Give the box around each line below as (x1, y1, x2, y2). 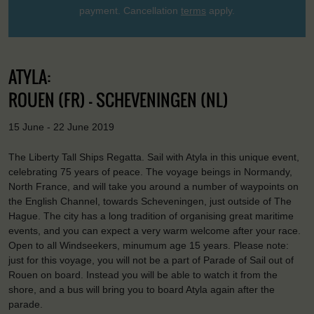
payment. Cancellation (79, 5, 181, 17)
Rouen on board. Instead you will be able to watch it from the (8, 268, 278, 280)
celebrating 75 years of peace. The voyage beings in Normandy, (8, 165, 292, 177)
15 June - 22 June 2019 (8, 121, 114, 133)
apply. (206, 5, 235, 17)
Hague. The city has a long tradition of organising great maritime (8, 210, 294, 221)
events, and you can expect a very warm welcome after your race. (8, 224, 301, 236)
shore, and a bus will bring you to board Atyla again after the (8, 283, 275, 295)
